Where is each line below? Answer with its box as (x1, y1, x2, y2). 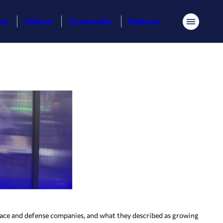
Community (68, 16, 112, 26)
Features (128, 16, 160, 26)
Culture (24, 16, 52, 26)
